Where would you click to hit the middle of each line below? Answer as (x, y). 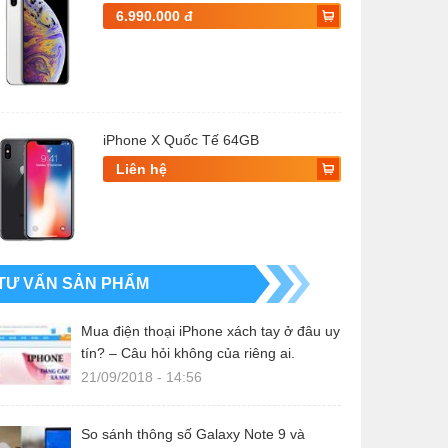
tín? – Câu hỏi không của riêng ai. (188, 353)
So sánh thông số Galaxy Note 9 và (193, 434)
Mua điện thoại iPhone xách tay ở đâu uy (210, 331)
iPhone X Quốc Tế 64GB (181, 140)
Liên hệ (141, 169)
